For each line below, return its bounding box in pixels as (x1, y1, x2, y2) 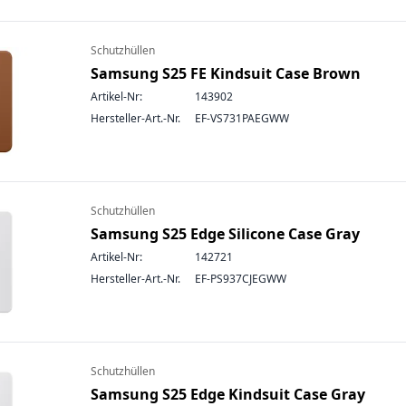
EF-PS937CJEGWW (195, 271, 286, 286)
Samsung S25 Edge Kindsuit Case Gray (91, 384, 365, 404)
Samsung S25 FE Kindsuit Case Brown (91, 63, 361, 83)
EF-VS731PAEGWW (195, 111, 289, 126)
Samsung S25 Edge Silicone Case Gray (91, 224, 360, 244)
